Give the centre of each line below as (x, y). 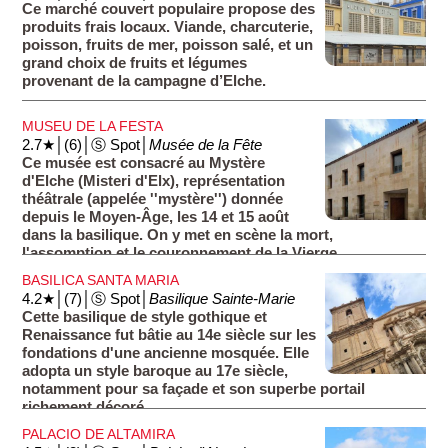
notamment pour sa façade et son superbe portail (194, 388)
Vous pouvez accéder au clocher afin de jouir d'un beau (202, 424)
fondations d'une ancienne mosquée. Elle (166, 352)
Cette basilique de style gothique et (145, 316)
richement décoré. (85, 406)
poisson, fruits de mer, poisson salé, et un (168, 45)
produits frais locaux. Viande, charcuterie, (168, 27)
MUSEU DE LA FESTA (93, 126)
